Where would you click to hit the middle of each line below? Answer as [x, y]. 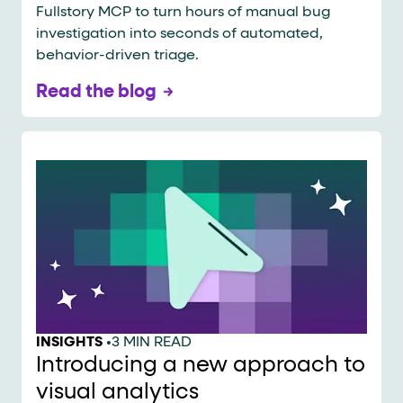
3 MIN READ [152, 342]
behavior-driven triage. [117, 55]
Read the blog [96, 91]
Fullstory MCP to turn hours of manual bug [183, 12]
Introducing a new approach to [201, 365]
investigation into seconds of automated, [179, 34]
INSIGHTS [69, 342]
